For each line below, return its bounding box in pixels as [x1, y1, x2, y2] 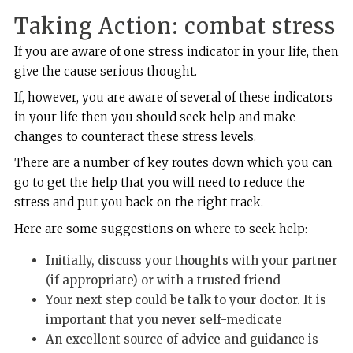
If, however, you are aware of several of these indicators [13, 90, 333, 106]
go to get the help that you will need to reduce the [13, 175, 305, 191]
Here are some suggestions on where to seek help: [13, 221, 307, 236]
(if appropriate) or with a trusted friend [45, 272, 281, 288]
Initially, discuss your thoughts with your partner [45, 252, 337, 268]
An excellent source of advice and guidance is [45, 331, 318, 347]
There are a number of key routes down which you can [13, 155, 333, 171]
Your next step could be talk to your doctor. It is [45, 292, 326, 307]
